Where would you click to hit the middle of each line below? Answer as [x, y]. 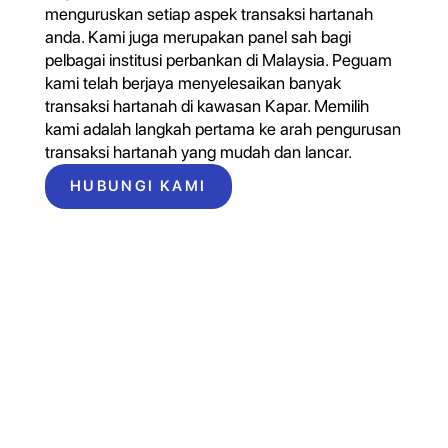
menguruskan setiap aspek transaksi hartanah [208, 14]
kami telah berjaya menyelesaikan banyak [192, 83]
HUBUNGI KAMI [138, 186]
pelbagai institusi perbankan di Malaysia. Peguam [218, 60]
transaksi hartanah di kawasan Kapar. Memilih [206, 106]
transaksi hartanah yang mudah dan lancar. [198, 152]
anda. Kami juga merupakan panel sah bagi [197, 37]
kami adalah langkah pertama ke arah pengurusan [222, 129]
